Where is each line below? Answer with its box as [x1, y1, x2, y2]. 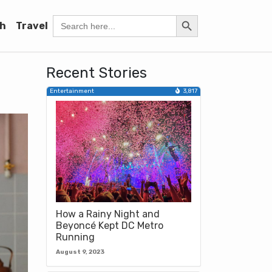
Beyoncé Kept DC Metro [56, 220, 163, 232]
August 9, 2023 [56, 248, 104, 256]
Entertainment [50, 87, 94, 95]
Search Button [175, 8, 208, 20]
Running [56, 231, 95, 243]
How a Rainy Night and [56, 208, 160, 220]
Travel [16, 19, 48, 32]
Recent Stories [46, 64, 147, 81]
